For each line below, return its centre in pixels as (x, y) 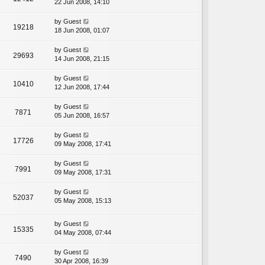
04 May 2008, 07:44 (83, 233)
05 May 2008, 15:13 (83, 201)
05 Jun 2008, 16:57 (82, 116)
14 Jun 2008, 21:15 (82, 59)
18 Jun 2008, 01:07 (82, 30)
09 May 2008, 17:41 (83, 144)
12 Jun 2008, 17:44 (82, 87)
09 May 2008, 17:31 (83, 172)
